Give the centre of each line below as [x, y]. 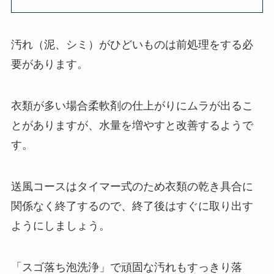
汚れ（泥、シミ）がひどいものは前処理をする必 [132, 45]
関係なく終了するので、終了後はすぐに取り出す [132, 206]
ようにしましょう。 [60, 225]
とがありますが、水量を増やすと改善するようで [132, 125]
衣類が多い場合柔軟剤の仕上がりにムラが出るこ [132, 106]
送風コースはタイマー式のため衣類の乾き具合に [132, 186]
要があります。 [49, 65]
